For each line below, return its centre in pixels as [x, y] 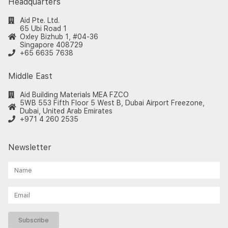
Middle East [30, 76]
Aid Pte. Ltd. [39, 21]
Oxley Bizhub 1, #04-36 [59, 37]
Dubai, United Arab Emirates [66, 111]
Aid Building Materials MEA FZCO [74, 95]
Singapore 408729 [51, 45]
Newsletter [30, 148]
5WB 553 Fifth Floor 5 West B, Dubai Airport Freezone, [112, 103]
